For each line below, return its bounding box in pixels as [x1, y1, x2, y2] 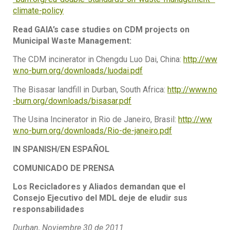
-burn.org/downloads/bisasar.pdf [13, 95, 131, 106]
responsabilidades [13, 204, 84, 215]
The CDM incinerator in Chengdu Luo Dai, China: [13, 54, 183, 65]
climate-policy [13, 6, 64, 16]
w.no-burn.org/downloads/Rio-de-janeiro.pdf [13, 125, 172, 136]
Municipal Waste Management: [13, 35, 131, 46]
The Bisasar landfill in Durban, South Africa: [13, 84, 167, 94]
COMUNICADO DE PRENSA [13, 163, 114, 173]
